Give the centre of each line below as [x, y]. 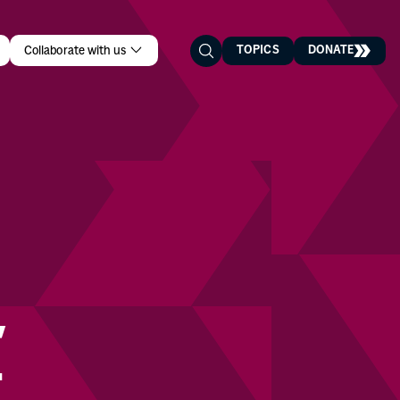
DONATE [330, 50]
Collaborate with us [77, 51]
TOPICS [258, 50]
